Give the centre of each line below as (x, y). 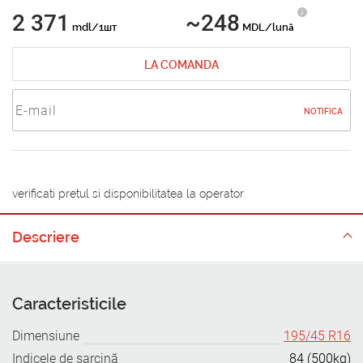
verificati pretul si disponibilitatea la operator (128, 194)
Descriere (46, 237)
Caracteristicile (69, 304)
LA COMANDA (181, 65)
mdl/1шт (93, 27)
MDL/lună (267, 27)
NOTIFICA (323, 111)
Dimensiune (46, 336)
